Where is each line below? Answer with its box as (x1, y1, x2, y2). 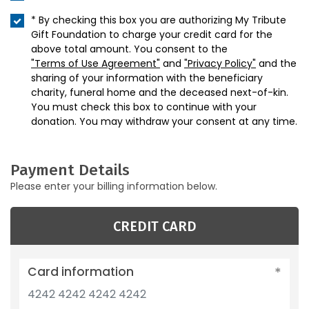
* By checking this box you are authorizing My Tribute (31, 13, 286, 27)
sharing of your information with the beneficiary (31, 71, 263, 85)
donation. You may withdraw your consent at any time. (31, 114, 297, 128)
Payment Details (10, 161, 130, 179)
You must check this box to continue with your (31, 100, 257, 114)
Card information (28, 263, 134, 280)
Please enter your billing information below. (10, 179, 217, 193)
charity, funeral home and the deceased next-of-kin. (31, 86, 288, 99)
